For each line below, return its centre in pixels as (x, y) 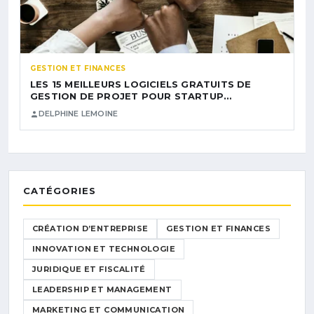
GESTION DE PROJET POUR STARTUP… (131, 96)
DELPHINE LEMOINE (78, 114)
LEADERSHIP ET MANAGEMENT (102, 290)
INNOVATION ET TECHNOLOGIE (104, 249)
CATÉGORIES (60, 191)
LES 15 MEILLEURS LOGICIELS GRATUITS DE (141, 84)
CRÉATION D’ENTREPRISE (90, 229)
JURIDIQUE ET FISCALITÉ (89, 269)
